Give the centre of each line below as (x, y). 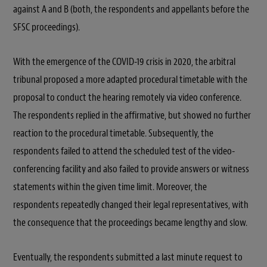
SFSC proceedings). (46, 27)
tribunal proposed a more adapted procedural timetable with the (130, 79)
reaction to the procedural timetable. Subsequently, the (113, 133)
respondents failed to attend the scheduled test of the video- (124, 151)
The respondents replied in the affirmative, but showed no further (132, 115)
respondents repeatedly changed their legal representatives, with (131, 204)
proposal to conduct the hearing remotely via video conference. (127, 97)
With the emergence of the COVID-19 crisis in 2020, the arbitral (124, 61)
